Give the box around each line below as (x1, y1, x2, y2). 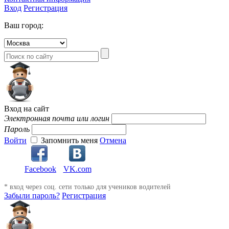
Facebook (25, 165, 56, 174)
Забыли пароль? (4, 191, 60, 200)
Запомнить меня (41, 135, 98, 145)
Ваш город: (4, 20, 43, 30)
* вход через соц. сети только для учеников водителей (4, 183, 171, 191)
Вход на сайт (4, 104, 49, 113)
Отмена (100, 135, 126, 145)
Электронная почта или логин (4, 113, 109, 123)
